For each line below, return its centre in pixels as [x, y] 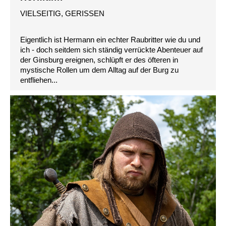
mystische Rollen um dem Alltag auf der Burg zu [99, 70]
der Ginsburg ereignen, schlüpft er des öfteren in [99, 60]
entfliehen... [39, 80]
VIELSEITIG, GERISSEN [62, 13]
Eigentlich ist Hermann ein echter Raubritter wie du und [110, 39]
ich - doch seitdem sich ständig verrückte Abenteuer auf [111, 49]
